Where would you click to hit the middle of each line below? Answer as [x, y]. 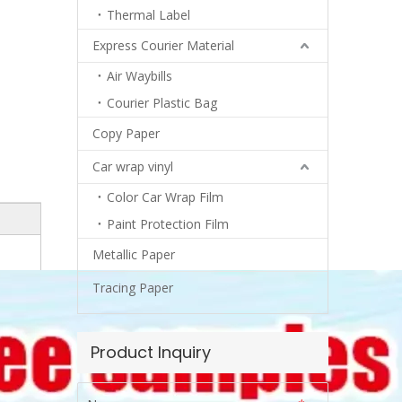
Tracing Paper [133, 288]
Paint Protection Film [168, 224]
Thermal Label [149, 15]
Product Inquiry [151, 352]
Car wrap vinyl [133, 166]
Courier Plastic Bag [162, 103]
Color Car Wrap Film [165, 197]
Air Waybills [140, 76]
